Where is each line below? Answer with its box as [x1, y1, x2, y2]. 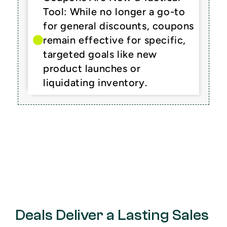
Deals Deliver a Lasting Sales [15, 206, 209, 224]
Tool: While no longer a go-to [43, 6, 185, 18]
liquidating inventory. [43, 77, 147, 89]
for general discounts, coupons [43, 20, 195, 32]
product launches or [43, 62, 141, 74]
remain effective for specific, [43, 34, 186, 46]
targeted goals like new [43, 48, 157, 60]
